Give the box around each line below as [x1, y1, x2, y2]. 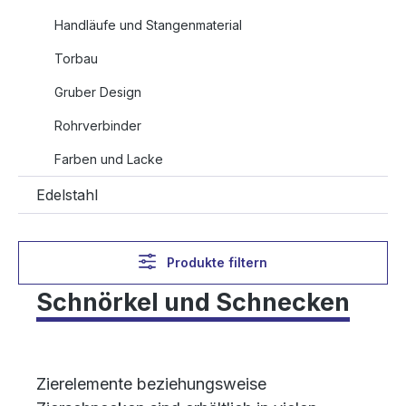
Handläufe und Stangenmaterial [54, 16, 242, 33]
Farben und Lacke [54, 150, 163, 167]
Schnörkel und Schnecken [36, 286, 350, 317]
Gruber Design [54, 83, 141, 100]
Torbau [54, 50, 98, 66]
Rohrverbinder [54, 117, 141, 133]
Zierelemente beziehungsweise [36, 373, 266, 393]
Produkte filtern [167, 254, 268, 270]
